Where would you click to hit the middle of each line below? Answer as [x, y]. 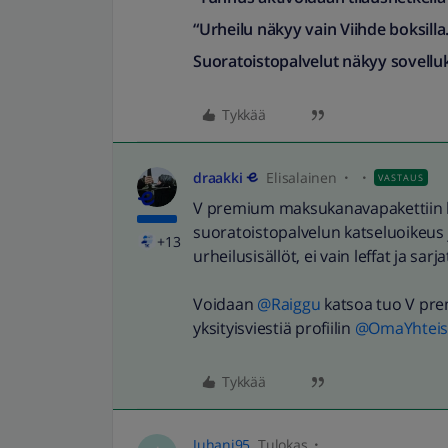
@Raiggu [289, 304]
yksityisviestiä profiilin [274, 328]
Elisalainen [301, 177]
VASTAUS [401, 177]
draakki [218, 177]
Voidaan [225, 304]
